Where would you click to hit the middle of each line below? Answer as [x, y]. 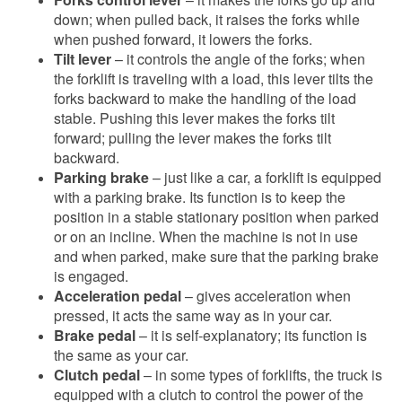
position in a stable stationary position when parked [216, 217]
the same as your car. [121, 355]
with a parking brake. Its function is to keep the [200, 197]
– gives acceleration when [266, 296]
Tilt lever [83, 59]
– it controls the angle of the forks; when [238, 59]
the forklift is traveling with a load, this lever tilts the [214, 79]
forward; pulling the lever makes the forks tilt [192, 138]
